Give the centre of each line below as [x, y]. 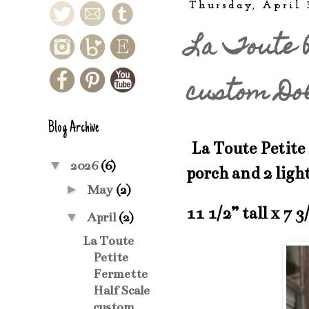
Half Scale [121, 290]
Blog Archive [74, 128]
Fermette [120, 274]
